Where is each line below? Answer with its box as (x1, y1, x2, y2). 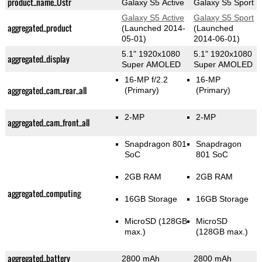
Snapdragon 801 (124, 139, 187, 149)
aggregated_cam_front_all (7, 116, 89, 129)
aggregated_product (7, 22, 72, 35)
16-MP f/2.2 (124, 75, 168, 85)
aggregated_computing (7, 187, 81, 200)
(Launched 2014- (121, 23, 185, 33)
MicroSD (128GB (124, 216, 187, 226)
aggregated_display (7, 53, 70, 65)
